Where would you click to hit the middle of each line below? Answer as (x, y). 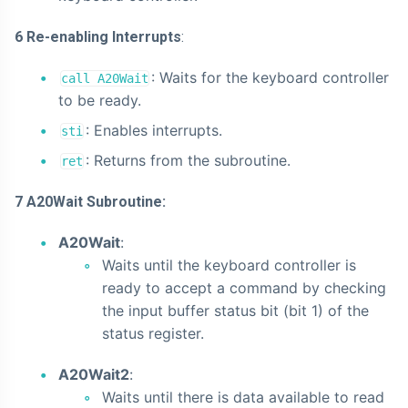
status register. (153, 334)
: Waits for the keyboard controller (270, 78)
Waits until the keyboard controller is (229, 265)
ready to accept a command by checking (244, 288)
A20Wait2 (94, 375)
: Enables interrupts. (154, 131)
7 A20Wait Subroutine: (90, 202)
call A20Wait (105, 79)
